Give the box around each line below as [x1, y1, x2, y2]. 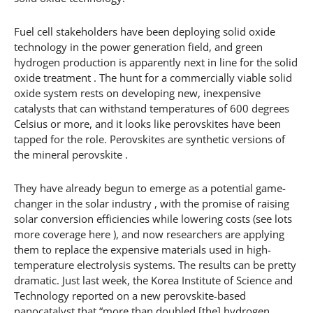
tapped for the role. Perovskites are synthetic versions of [14, 131, 285, 146]
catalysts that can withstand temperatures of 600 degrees [14, 101, 289, 115]
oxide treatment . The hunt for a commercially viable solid [14, 70, 292, 85]
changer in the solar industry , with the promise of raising [14, 196, 289, 210]
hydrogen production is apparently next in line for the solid [14, 54, 298, 69]
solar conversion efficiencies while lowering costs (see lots [14, 211, 292, 226]
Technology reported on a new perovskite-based [14, 288, 246, 303]
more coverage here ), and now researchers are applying [14, 226, 284, 241]
